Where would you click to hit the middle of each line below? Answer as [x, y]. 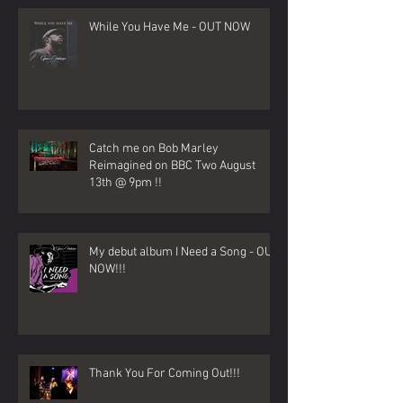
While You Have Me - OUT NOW [170, 27]
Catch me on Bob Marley [154, 148]
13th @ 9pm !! [125, 183]
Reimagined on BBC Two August [172, 166]
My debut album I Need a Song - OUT [184, 252]
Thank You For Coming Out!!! [165, 373]
